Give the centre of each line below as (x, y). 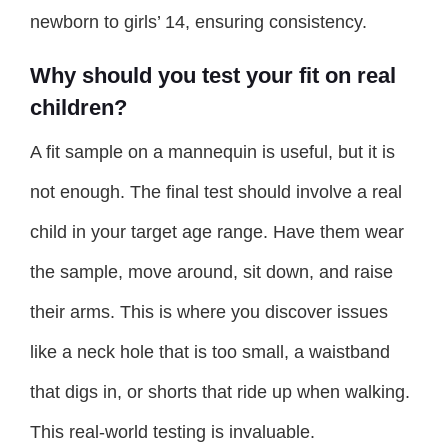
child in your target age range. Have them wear (217, 232)
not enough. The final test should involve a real (216, 192)
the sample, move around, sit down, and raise (211, 272)
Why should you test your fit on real (213, 76)
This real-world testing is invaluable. (172, 432)
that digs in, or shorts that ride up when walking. (220, 392)
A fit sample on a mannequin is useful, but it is (212, 152)
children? (78, 108)
